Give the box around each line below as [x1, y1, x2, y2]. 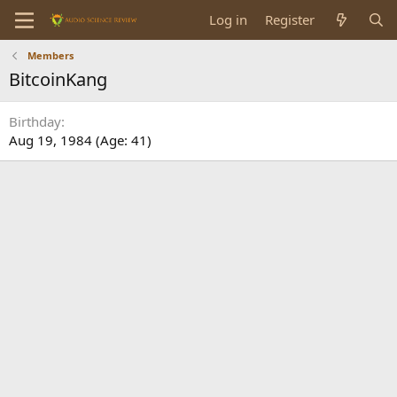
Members [27, 49, 74, 62]
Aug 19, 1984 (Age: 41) [9, 131, 152, 149]
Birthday [9, 113, 61, 130]
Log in [209, 11, 248, 28]
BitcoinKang [9, 67, 107, 91]
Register [265, 11, 315, 28]
